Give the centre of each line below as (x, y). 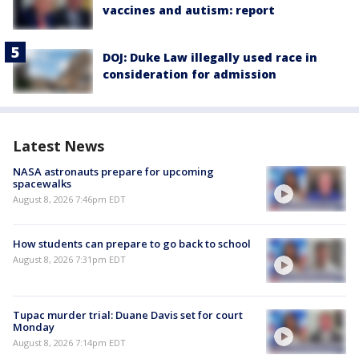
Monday (34, 327)
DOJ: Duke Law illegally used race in (210, 58)
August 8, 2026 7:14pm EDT (69, 342)
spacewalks (42, 184)
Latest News (58, 146)
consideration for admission (190, 75)
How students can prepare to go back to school (132, 243)
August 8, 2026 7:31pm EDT (69, 259)
